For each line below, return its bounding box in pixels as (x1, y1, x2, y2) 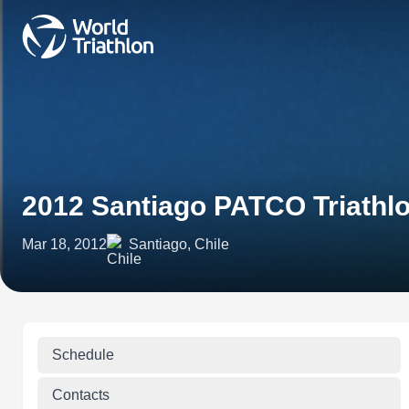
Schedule (52, 347, 114, 362)
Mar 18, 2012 (22, 236, 107, 252)
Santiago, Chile (129, 236, 229, 252)
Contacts (52, 387, 110, 403)
